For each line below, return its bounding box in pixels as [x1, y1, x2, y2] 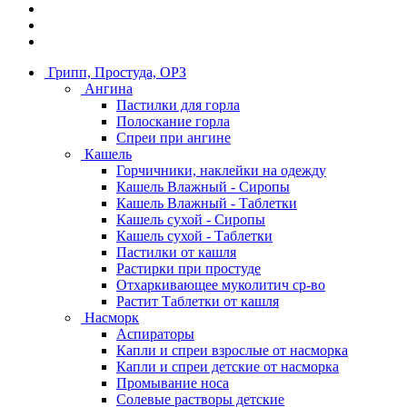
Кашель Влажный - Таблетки [116, 195, 297, 211]
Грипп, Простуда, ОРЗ [48, 65, 186, 80]
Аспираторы [116, 326, 194, 342]
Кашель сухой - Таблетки [116, 228, 273, 243]
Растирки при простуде [116, 261, 261, 276]
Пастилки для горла [116, 97, 240, 113]
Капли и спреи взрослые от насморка [116, 342, 348, 358]
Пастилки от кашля [116, 244, 236, 260]
